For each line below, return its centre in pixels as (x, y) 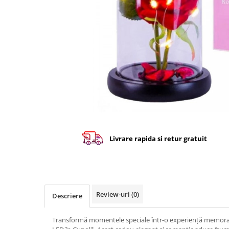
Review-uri (114, 194)
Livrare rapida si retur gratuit (158, 138)
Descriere (67, 196)
